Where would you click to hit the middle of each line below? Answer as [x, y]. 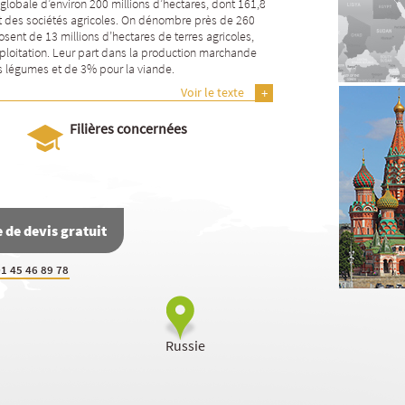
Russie [185, 345]
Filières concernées [128, 128]
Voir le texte [212, 92]
